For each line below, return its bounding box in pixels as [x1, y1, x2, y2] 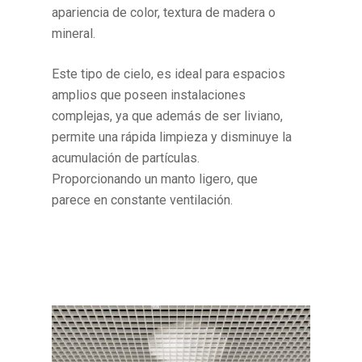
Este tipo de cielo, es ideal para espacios [52, 66, 286, 82]
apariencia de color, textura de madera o [52, 5, 276, 21]
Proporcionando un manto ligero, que [52, 171, 259, 187]
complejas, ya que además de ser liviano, [52, 108, 284, 124]
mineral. [52, 26, 96, 42]
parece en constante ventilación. [52, 192, 234, 208]
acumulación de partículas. [52, 150, 200, 166]
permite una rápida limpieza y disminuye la [52, 129, 293, 145]
